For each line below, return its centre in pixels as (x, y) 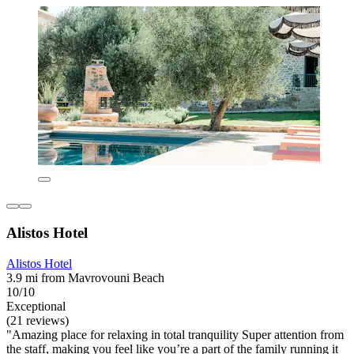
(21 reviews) (38, 320)
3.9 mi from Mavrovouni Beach (85, 277)
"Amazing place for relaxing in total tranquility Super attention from (175, 334)
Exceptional (36, 306)
